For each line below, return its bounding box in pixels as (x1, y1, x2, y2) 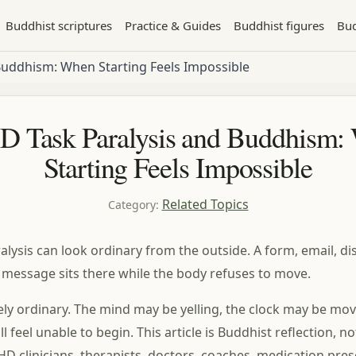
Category (107, 197, 156, 212)
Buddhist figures (234, 17, 324, 33)
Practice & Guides (125, 17, 221, 33)
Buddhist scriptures (6, 17, 112, 33)
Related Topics (161, 195, 249, 213)
